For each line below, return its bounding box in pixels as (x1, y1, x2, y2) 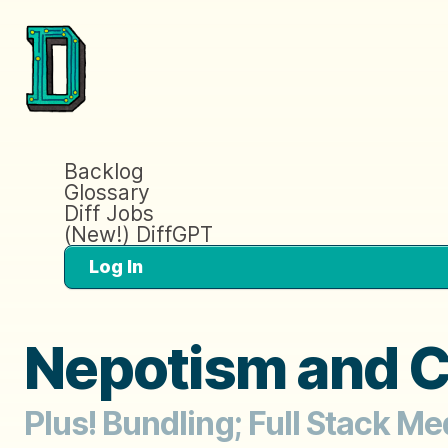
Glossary (64, 179, 150, 205)
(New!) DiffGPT (64, 221, 213, 247)
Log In (89, 255, 143, 277)
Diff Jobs (64, 200, 154, 226)
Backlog (64, 158, 144, 184)
